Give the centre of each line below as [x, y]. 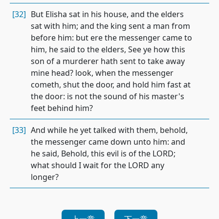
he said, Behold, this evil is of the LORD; [103, 153]
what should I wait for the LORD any [98, 165]
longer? [45, 177]
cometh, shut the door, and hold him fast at [111, 85]
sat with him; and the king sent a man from [110, 26]
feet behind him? [62, 108]
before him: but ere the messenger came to [111, 38]
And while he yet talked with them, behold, [109, 130]
